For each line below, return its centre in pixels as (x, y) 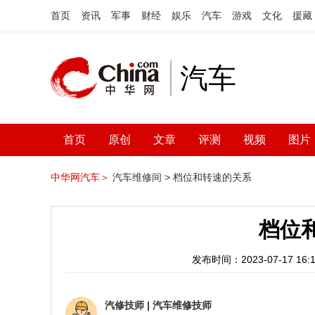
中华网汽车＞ (80, 177)
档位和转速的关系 (212, 177)
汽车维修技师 (182, 305)
